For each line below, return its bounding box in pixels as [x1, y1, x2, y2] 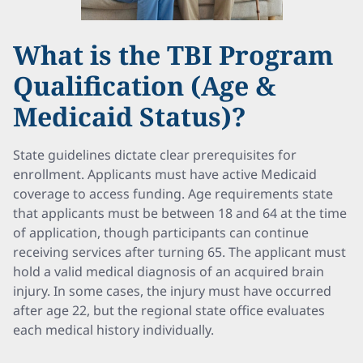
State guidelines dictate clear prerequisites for [13, 146, 297, 164]
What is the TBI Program [13, 37, 334, 72]
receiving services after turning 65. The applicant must [13, 243, 346, 261]
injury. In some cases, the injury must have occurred [13, 282, 331, 300]
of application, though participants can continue [13, 224, 309, 241]
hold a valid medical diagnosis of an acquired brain [13, 263, 324, 280]
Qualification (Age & [13, 68, 276, 103]
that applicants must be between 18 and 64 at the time [13, 204, 347, 222]
